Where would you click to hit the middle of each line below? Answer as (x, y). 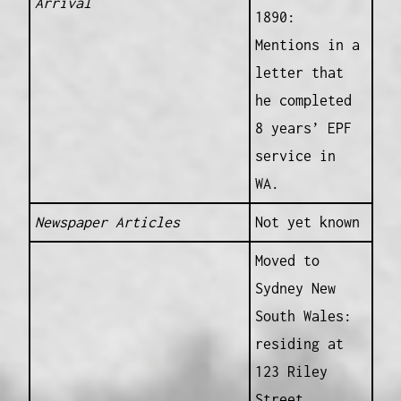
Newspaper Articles (107, 222)
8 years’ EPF (303, 128)
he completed (303, 101)
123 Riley (291, 372)
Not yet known (307, 222)
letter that (299, 73)
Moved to (287, 261)
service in (295, 156)
